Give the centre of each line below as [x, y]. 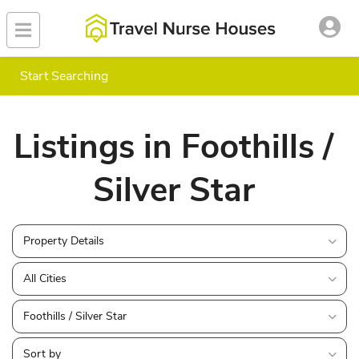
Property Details [64, 240]
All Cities [45, 278]
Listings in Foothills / [173, 147]
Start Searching [65, 77]
